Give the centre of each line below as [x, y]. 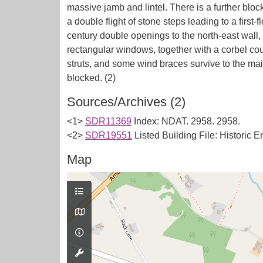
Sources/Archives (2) [126, 102]
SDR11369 [108, 121]
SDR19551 [109, 135]
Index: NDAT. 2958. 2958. [187, 121]
